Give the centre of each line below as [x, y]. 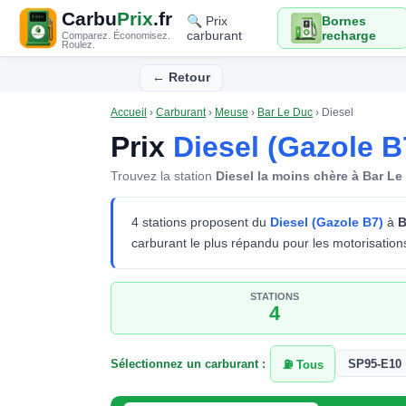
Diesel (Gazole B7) [327, 222]
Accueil [129, 112]
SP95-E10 [375, 363]
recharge [348, 35]
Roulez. [78, 44]
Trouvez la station [163, 175]
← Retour [181, 78]
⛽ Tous [303, 365]
